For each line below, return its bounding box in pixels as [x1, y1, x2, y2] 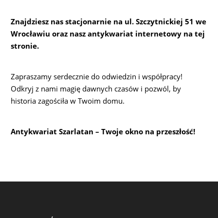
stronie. [11, 40, 39, 51]
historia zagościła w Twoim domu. [11, 95, 125, 106]
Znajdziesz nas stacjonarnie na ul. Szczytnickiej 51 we [11, 16, 207, 26]
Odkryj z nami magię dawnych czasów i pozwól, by [11, 83, 182, 93]
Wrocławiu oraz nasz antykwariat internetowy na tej [11, 28, 205, 38]
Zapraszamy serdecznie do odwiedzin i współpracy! [11, 71, 183, 81]
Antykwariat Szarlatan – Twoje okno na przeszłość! [11, 126, 196, 136]
